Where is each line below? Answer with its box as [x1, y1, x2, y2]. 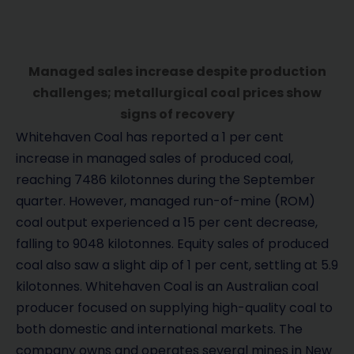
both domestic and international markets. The [16, 320, 303, 339]
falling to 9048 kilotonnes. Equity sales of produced [16, 235, 329, 254]
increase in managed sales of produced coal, [16, 149, 293, 168]
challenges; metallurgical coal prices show [32, 84, 322, 103]
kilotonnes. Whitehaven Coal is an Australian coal [16, 277, 318, 296]
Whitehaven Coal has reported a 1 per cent [16, 128, 284, 147]
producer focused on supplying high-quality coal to [16, 299, 333, 318]
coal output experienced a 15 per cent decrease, [16, 213, 318, 232]
